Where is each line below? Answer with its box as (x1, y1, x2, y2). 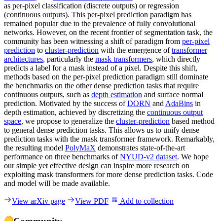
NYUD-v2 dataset (120, 152, 177, 161)
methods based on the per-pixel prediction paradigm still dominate (4, 72, 208, 81)
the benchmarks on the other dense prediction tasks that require (4, 81, 199, 90)
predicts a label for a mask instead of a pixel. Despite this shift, (4, 63, 197, 72)
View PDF (75, 196, 109, 205)
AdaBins (165, 99, 193, 108)
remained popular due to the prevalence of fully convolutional (4, 19, 195, 28)
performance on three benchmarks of (4, 152, 120, 161)
